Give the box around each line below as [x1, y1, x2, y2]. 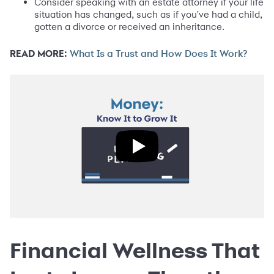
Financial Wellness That [10, 238, 260, 263]
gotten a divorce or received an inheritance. [34, 21, 224, 33]
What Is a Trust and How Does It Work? [70, 49, 247, 59]
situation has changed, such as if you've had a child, [34, 9, 262, 21]
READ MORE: [10, 48, 67, 60]
